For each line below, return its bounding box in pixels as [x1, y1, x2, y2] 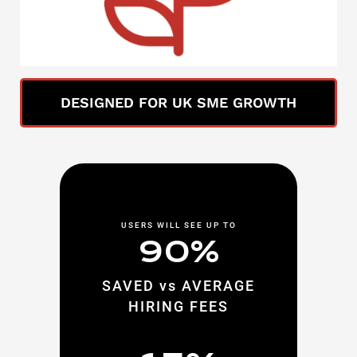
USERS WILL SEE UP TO [120, 220, 237, 229]
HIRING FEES [128, 297, 229, 315]
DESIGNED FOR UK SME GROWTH [61, 93, 296, 111]
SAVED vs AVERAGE [102, 277, 255, 294]
